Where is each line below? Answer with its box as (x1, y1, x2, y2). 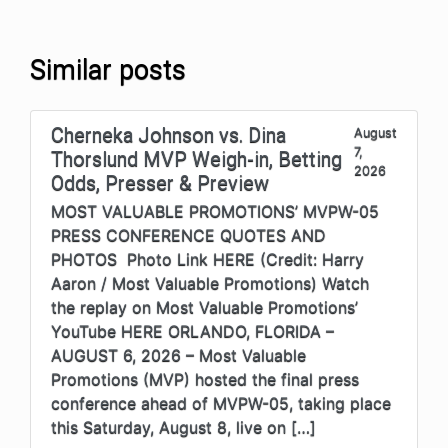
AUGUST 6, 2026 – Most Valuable (51, 344, 306, 365)
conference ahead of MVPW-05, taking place (51, 392, 391, 413)
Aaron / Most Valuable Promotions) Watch (51, 272, 369, 293)
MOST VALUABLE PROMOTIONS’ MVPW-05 (51, 200, 379, 221)
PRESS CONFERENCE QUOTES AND (51, 224, 326, 245)
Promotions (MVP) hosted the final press (51, 368, 359, 389)
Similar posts (30, 53, 186, 86)
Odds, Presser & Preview (51, 170, 269, 195)
